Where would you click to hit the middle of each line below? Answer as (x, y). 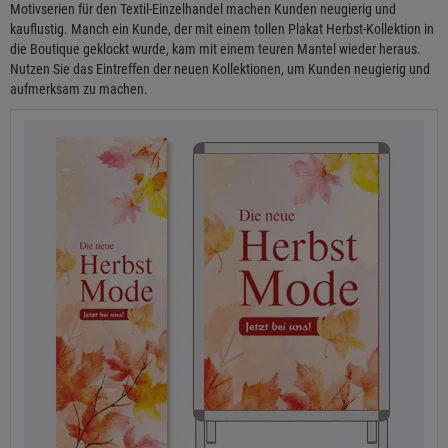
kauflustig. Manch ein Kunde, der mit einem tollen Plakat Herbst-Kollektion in (222, 29)
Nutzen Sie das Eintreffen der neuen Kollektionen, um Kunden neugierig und (220, 69)
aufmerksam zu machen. (79, 89)
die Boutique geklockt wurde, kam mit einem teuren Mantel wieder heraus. (215, 49)
